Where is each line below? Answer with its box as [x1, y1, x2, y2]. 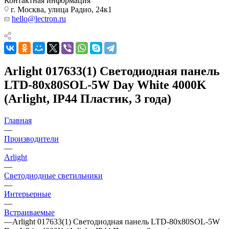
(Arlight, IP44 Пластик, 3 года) [4, 91, 171, 105]
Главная [4, 116, 32, 125]
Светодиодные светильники [4, 171, 103, 180]
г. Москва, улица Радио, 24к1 [9, 5, 112, 14]
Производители [4, 134, 59, 143]
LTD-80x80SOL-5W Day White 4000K [4, 78, 207, 91]
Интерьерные [4, 189, 51, 198]
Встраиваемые [4, 208, 55, 217]
